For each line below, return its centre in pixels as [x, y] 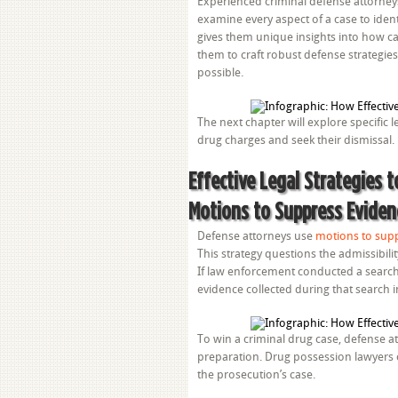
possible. [220, 72]
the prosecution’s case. [256, 374]
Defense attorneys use [256, 236]
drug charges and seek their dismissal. [296, 140]
